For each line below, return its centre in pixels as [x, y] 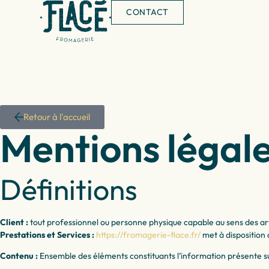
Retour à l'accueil [57, 117]
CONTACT [147, 12]
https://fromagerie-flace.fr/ [148, 234]
